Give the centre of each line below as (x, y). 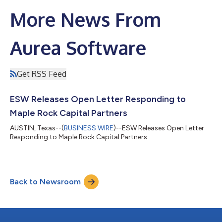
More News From (85, 19)
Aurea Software (78, 47)
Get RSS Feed (42, 74)
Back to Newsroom (45, 181)
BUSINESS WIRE (89, 128)
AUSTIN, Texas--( (37, 128)
